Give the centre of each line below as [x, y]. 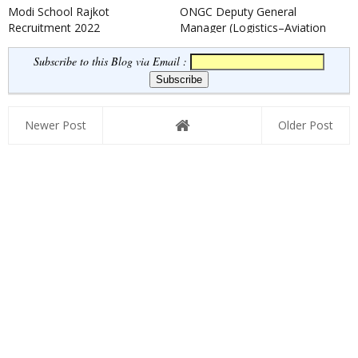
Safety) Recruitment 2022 [245, 44]
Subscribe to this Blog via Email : [112, 62]
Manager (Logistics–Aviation [253, 28]
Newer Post [56, 125]
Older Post [306, 125]
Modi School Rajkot [59, 12]
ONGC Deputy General [238, 12]
